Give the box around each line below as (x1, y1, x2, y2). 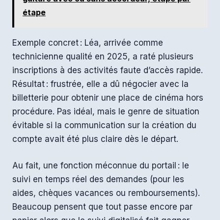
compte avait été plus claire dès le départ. (12, 134, 178, 144)
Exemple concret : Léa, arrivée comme (12, 38, 163, 48)
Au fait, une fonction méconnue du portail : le (12, 160, 189, 170)
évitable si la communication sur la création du (12, 120, 196, 131)
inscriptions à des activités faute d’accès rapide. (12, 65, 203, 76)
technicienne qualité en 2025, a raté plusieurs (12, 52, 193, 62)
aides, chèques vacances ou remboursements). (12, 188, 200, 198)
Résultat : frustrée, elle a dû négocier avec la (12, 79, 189, 89)
